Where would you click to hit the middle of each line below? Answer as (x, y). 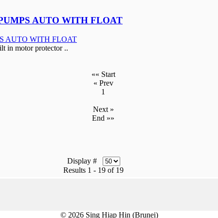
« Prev (103, 83)
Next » (103, 109)
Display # (85, 161)
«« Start (103, 74)
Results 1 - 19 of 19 (93, 170)
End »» (103, 118)
